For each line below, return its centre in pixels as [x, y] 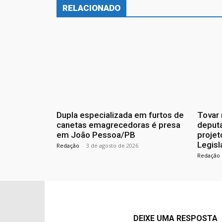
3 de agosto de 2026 [112, 146]
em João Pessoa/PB [96, 135]
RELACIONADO [91, 8]
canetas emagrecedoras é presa [118, 125]
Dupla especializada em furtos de [120, 115]
